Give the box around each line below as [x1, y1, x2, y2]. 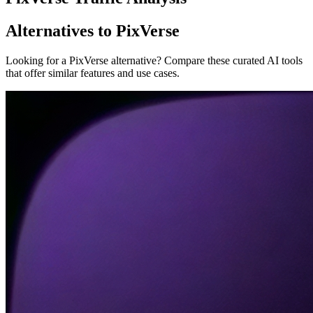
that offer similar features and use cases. [6, 67, 180, 80]
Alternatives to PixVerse [6, 22, 180, 41]
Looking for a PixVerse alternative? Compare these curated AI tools [6, 54, 303, 67]
